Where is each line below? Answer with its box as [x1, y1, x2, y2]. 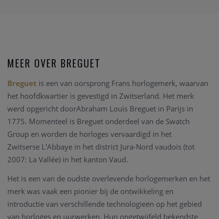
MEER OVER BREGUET [7, 56, 101, 70]
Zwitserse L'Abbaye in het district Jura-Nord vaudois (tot [7, 142, 195, 152]
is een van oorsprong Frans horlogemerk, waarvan [39, 78, 208, 88]
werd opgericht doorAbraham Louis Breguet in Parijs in [7, 104, 193, 113]
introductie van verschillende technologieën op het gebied [7, 199, 202, 209]
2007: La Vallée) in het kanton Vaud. [7, 154, 128, 164]
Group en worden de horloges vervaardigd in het [7, 129, 172, 139]
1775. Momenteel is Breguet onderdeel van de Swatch [7, 116, 190, 126]
